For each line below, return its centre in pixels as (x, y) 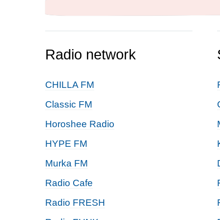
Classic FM (69, 104)
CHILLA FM (70, 85)
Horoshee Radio (80, 124)
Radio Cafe (69, 183)
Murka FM (67, 163)
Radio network (91, 55)
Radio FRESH (75, 203)
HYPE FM (66, 144)
